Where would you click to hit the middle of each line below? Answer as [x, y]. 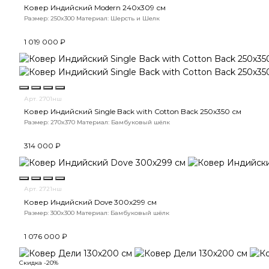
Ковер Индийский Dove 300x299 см [90, 202]
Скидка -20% [39, 262]
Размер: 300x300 [49, 213]
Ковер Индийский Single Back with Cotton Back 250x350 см [133, 112]
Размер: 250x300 [49, 19]
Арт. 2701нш [43, 98]
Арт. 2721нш [43, 189]
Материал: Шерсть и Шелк [118, 19]
